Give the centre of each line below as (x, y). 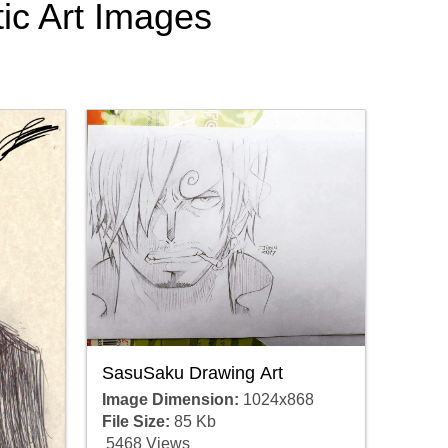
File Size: (135, 422)
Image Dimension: (170, 400)
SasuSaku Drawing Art (192, 373)
